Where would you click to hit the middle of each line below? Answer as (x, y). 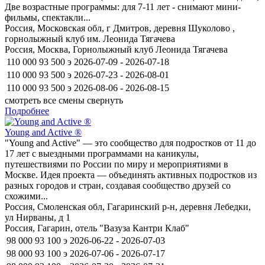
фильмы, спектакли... (48, 17)
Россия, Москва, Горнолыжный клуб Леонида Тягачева (116, 49)
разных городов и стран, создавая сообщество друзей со (118, 185)
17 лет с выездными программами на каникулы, (102, 153)
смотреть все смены (45, 100)
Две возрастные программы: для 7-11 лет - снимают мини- (123, 7)
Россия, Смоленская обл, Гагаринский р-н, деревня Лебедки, (128, 206)
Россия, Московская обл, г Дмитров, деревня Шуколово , (120, 28)
